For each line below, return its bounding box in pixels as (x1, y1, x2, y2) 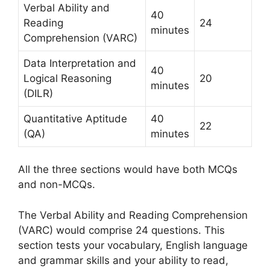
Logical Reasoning (24, 72, 111, 84)
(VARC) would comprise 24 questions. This (18, 224, 225, 236)
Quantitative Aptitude (24, 112, 127, 125)
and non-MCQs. (18, 178, 95, 190)
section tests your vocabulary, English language (18, 239, 248, 251)
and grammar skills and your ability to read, (18, 254, 228, 266)
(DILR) (24, 87, 53, 99)
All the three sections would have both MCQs (18, 163, 237, 175)
